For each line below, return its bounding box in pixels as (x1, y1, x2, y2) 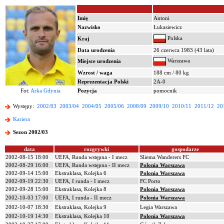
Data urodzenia (77, 47, 115, 53)
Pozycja (77, 87, 97, 93)
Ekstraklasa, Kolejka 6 (55, 170, 106, 176)
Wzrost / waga (77, 69, 112, 75)
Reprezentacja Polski (77, 78, 128, 84)
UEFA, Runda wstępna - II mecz (55, 162, 129, 168)
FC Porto (140, 178, 160, 184)
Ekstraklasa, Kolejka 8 (55, 186, 106, 192)
